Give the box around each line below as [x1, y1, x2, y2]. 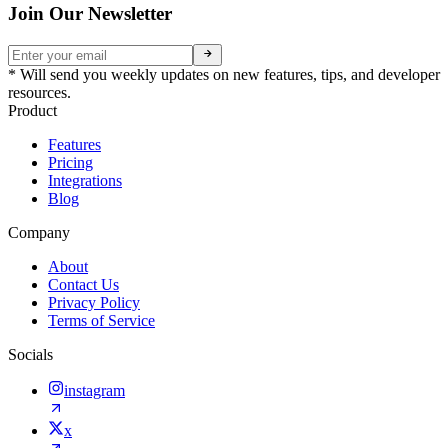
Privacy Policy [48, 294, 140, 312]
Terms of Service [48, 312, 155, 330]
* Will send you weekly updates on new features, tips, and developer [8, 66, 440, 84]
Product [8, 102, 57, 120]
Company [8, 224, 70, 242]
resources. [8, 84, 71, 102]
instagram [64, 382, 125, 400]
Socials [8, 346, 53, 364]
